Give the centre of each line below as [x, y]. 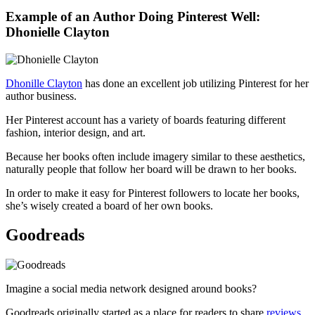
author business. [43, 96]
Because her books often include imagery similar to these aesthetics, [155, 156]
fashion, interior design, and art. [76, 132]
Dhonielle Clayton [58, 32]
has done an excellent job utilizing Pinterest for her [195, 83]
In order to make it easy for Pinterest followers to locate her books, [153, 193]
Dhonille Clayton [44, 83]
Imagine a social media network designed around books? [131, 289]
